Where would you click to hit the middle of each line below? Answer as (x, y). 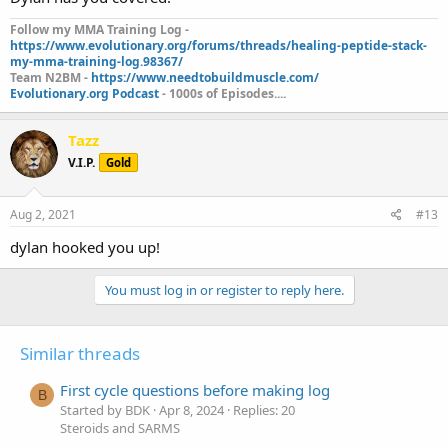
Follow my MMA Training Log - (99, 30)
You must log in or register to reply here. (224, 289)
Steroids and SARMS (120, 427)
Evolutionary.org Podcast (84, 94)
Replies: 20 (264, 409)
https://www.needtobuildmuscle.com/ (205, 78)
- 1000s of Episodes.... (222, 94)
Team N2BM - (50, 78)
